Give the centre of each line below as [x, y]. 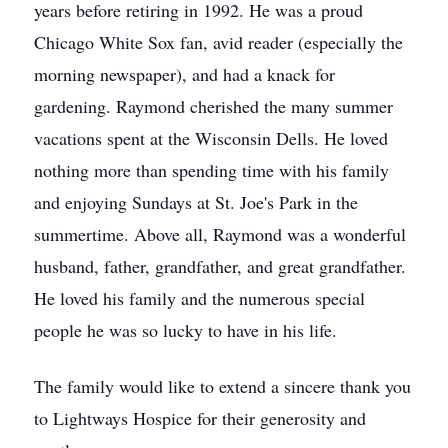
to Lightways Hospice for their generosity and [200, 418]
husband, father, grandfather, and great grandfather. [220, 266]
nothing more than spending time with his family [211, 170]
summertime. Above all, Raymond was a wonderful [220, 234]
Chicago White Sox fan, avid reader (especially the [218, 42]
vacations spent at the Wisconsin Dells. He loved [211, 138]
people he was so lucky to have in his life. [185, 330]
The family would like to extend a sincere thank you [222, 386]
